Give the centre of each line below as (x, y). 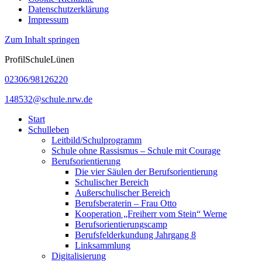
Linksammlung (103, 245)
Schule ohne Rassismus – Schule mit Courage (136, 150)
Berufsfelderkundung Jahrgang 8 (135, 235)
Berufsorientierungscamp (121, 224)
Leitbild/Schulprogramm (96, 140)
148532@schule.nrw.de (49, 99)
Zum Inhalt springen (42, 39)
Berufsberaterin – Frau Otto (126, 203)
